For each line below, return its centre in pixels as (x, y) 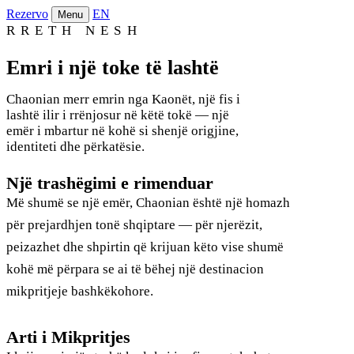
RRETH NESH (74, 30)
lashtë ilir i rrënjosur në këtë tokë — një (118, 115)
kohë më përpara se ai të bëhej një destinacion (135, 269)
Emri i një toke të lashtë (113, 68)
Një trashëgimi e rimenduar (110, 183)
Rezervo (27, 14)
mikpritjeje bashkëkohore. (80, 291)
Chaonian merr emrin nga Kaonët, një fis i (123, 99)
